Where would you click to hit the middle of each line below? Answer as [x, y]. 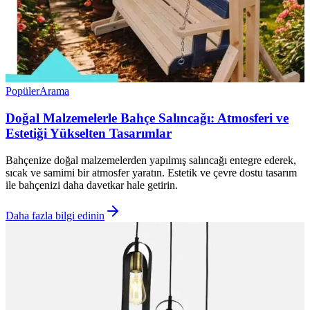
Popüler [22, 91]
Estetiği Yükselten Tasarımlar [89, 134]
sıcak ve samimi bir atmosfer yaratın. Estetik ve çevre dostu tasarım [151, 172]
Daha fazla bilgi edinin [55, 215]
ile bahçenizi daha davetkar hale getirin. [92, 185]
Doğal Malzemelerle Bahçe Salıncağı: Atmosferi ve [147, 118]
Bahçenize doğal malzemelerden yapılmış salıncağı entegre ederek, [151, 160]
